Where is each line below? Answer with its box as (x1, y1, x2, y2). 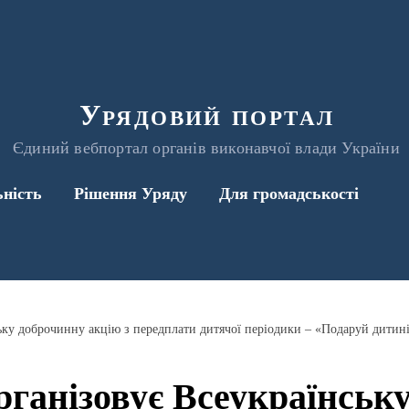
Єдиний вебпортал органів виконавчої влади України (13, 139, 400, 157)
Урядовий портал (79, 99, 335, 131)
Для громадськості (219, 184, 359, 203)
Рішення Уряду (74, 184, 187, 203)
